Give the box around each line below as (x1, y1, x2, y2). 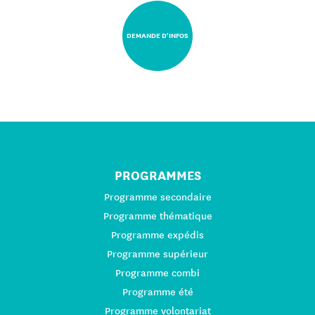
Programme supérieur (107, 247, 208, 261)
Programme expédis (111, 229, 204, 242)
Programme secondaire (103, 191, 212, 204)
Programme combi (115, 266, 200, 280)
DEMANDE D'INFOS (127, 30, 188, 41)
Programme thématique (103, 210, 212, 223)
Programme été (122, 285, 193, 299)
